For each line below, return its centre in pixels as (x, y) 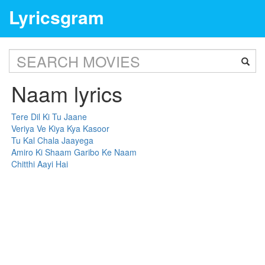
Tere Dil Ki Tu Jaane (49, 117)
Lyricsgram (56, 17)
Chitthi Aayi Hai (40, 164)
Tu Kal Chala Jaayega (53, 140)
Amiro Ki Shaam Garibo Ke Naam (74, 152)
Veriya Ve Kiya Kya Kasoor (61, 128)
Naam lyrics (67, 93)
